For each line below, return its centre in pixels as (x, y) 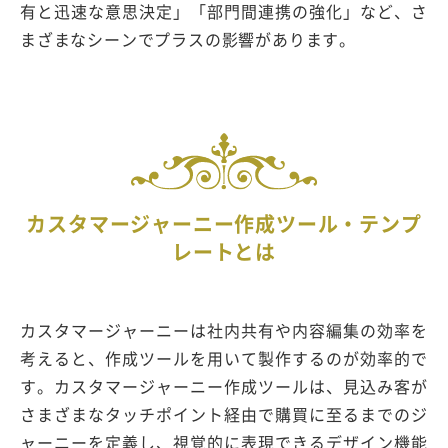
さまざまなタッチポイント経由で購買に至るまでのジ (224, 413)
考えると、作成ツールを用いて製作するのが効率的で (224, 357)
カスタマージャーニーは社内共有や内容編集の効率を (224, 329)
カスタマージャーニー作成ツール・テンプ (224, 223)
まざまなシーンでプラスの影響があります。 (188, 38)
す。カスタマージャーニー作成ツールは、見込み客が (224, 385)
